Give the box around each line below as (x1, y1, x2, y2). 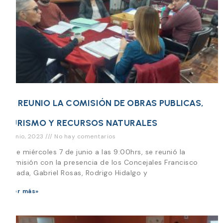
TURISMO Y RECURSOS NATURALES (5, 117, 157, 128)
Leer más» (5, 187, 39, 195)
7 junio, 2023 (5, 132, 45, 140)
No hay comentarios (52, 132, 115, 140)
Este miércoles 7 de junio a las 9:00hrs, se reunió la (5, 147, 186, 156)
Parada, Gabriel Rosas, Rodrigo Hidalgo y (5, 168, 147, 177)
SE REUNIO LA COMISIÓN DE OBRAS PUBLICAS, (5, 97, 204, 109)
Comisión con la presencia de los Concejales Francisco (5, 157, 198, 167)
